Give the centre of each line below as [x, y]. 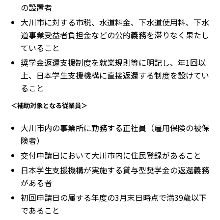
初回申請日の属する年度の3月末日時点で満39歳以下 [114, 197]
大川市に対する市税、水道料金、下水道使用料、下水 [115, 22]
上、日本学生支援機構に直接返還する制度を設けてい [115, 75]
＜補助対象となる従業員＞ [49, 105]
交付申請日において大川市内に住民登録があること [111, 155]
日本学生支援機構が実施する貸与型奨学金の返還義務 [115, 170]
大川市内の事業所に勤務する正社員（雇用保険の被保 [115, 127]
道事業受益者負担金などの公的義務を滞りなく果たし [115, 35]
